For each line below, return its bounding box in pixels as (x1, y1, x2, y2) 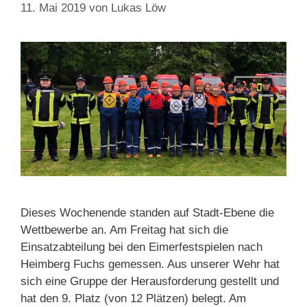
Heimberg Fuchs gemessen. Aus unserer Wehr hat (21, 258, 280, 271)
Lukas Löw (111, 1, 166, 15)
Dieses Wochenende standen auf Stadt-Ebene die (21, 206, 274, 220)
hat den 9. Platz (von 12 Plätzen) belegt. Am (21, 292, 246, 306)
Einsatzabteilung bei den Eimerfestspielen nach (21, 241, 262, 254)
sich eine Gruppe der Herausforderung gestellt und (21, 275, 279, 288)
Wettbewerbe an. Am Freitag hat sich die (21, 223, 228, 237)
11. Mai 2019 (21, 1, 86, 15)
